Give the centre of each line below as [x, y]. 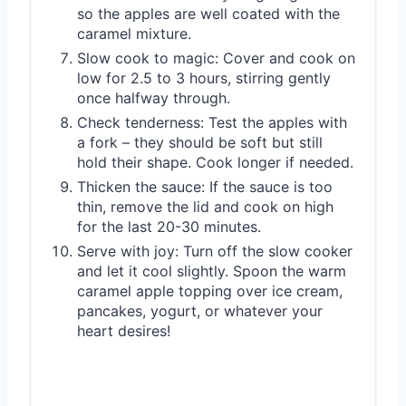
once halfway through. [154, 97]
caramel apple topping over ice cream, [210, 290]
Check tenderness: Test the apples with [212, 122]
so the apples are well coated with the [208, 13]
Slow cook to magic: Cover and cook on [216, 58]
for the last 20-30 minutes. [169, 226]
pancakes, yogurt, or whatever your [200, 310]
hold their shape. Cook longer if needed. [215, 162]
